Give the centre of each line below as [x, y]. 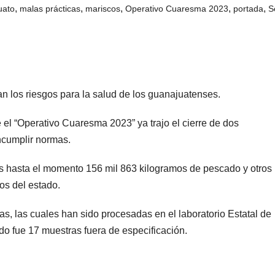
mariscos [103, 9]
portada [248, 9]
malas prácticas [50, 9]
